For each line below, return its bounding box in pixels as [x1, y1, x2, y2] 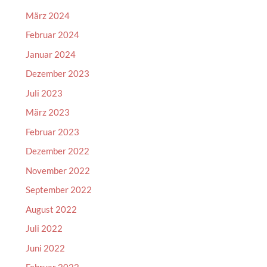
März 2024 [25, 10, 70, 21]
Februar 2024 [25, 29, 79, 40]
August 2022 [25, 203, 77, 215]
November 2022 [25, 164, 90, 176]
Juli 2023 [25, 87, 63, 98]
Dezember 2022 [25, 145, 89, 156]
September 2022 [25, 184, 92, 195]
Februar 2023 [25, 126, 79, 137]
